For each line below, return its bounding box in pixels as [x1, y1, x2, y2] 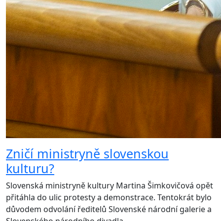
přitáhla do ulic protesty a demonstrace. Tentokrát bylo [6, 192, 212, 203]
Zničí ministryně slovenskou [6, 145, 169, 162]
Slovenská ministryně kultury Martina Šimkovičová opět [6, 180, 213, 191]
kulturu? [6, 160, 54, 177]
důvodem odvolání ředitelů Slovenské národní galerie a [6, 204, 212, 215]
